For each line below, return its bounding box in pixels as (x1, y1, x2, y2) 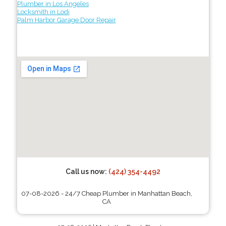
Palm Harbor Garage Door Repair (17, 16, 116, 24)
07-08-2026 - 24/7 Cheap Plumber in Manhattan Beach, (21, 189, 192, 197)
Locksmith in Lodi (17, 8, 70, 16)
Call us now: (65, 167, 108, 176)
